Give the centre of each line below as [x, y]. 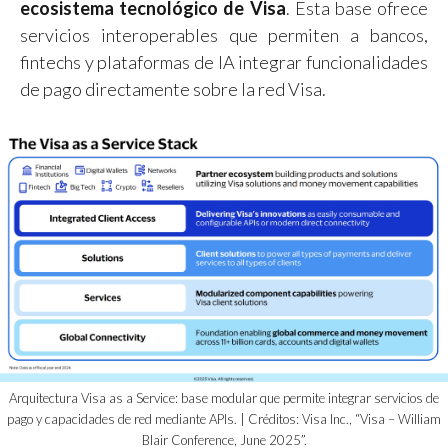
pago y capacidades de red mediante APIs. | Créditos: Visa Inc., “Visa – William [224, 419]
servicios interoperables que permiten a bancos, [224, 34]
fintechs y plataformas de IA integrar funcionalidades [224, 61]
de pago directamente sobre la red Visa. [173, 88]
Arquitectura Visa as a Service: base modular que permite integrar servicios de [224, 398]
